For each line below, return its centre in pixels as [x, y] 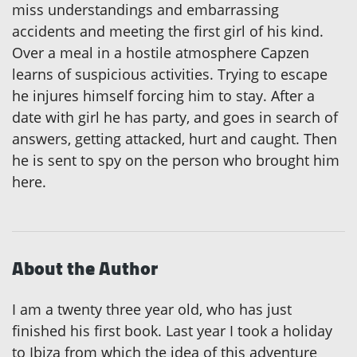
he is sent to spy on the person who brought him [176, 160]
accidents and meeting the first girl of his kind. [168, 31]
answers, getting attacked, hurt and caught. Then [175, 138]
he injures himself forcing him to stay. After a [163, 95]
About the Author [85, 268]
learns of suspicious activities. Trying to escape [170, 74]
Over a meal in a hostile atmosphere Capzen [161, 52]
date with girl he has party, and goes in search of [175, 117]
